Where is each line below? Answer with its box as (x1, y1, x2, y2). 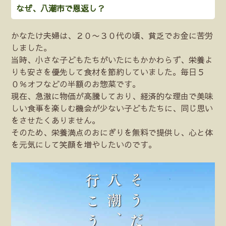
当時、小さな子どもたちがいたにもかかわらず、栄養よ (11, 54, 213, 66)
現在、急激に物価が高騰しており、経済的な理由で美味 (11, 90, 213, 102)
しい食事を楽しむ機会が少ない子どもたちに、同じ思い (11, 102, 213, 114)
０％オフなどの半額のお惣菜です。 (11, 78, 141, 90)
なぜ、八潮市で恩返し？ (16, 3, 105, 14)
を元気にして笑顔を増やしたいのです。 (11, 139, 157, 150)
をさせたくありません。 (11, 115, 100, 126)
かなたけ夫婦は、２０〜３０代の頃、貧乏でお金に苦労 (11, 30, 213, 41)
